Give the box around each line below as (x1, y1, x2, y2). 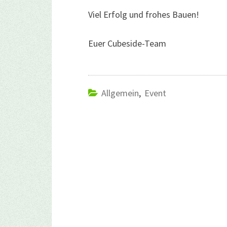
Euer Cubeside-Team (88, 37, 166, 49)
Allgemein (101, 87, 139, 99)
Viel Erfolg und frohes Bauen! (88, 9, 199, 20)
